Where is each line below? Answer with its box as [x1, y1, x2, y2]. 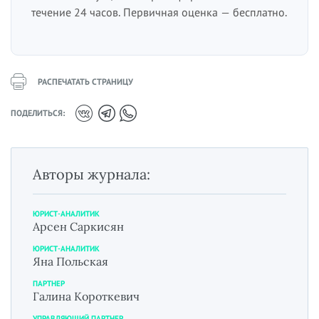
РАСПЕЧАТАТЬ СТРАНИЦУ [38, 75, 133, 87]
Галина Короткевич [33, 288, 140, 303]
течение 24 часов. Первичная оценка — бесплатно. [31, 4, 287, 19]
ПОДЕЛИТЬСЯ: [11, 108, 65, 119]
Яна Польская [33, 253, 108, 268]
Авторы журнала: [33, 164, 150, 183]
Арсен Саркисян [33, 219, 124, 234]
